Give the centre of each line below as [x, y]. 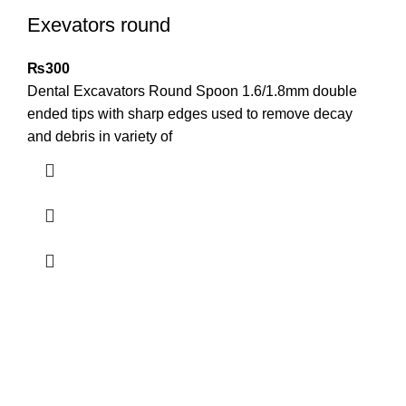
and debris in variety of [100, 137]
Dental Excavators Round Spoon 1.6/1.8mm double [192, 92]
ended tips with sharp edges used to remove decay [190, 114]
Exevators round [99, 25]
